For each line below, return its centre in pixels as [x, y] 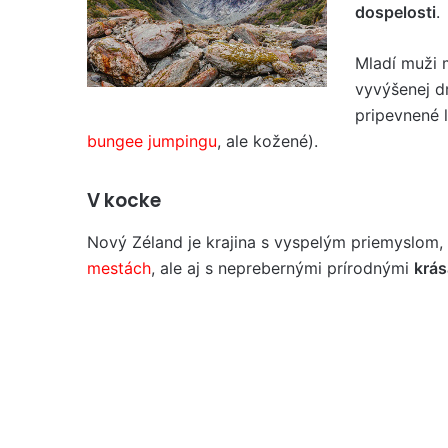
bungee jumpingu [152, 140]
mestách [119, 268]
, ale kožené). [267, 140]
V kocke [124, 200]
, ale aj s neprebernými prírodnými [282, 268]
